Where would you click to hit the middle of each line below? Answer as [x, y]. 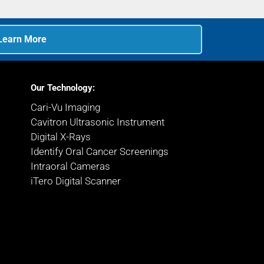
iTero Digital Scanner [75, 181]
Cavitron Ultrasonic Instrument [97, 122]
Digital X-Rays [60, 137]
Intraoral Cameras [70, 166]
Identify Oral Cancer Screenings [99, 151]
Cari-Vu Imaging [65, 107]
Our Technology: [62, 88]
